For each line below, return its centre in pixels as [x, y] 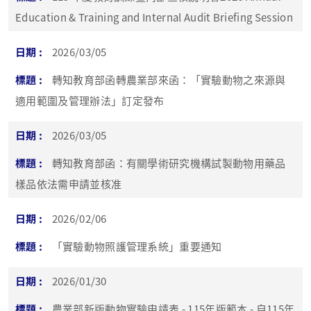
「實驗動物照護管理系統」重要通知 [137, 246]
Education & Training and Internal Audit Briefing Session [154, 17]
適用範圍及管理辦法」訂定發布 [90, 100]
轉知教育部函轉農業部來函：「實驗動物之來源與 [169, 79]
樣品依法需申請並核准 [69, 183]
